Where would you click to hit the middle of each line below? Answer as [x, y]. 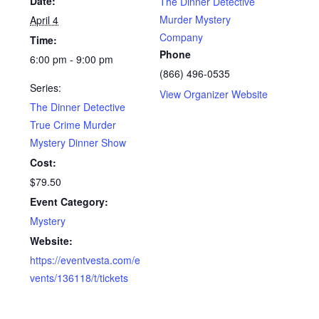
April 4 [45, 20]
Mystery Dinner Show [78, 143]
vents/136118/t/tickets [79, 278]
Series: [46, 88]
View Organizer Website [214, 94]
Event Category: [69, 202]
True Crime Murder [73, 125]
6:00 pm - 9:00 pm [72, 59]
